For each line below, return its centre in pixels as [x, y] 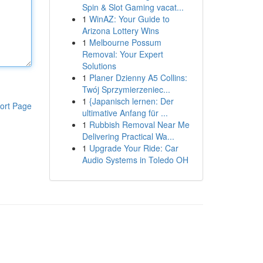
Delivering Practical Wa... [128, 136]
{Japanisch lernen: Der [131, 101]
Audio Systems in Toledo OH [135, 160]
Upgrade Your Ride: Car [134, 148]
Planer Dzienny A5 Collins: [138, 77]
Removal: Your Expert [122, 54]
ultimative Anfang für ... [125, 113]
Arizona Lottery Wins [120, 31]
